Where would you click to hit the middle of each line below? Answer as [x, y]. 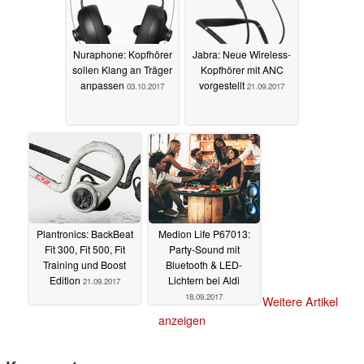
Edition [66, 279]
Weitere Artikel [300, 302]
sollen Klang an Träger [122, 69]
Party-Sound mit [204, 249]
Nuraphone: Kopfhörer [122, 54]
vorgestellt [223, 84]
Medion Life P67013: [204, 233]
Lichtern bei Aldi [204, 279]
